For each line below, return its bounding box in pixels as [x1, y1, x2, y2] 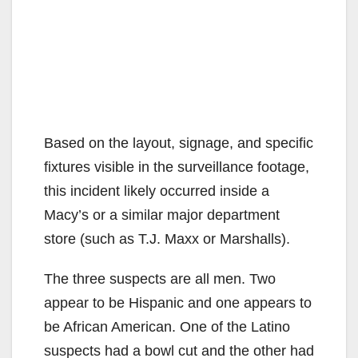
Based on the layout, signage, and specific [44, 134, 313, 151]
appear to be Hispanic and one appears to [44, 294, 312, 311]
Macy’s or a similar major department [44, 206, 280, 223]
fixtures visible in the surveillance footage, [44, 158, 309, 175]
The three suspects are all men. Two [44, 270, 276, 287]
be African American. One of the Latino [44, 318, 290, 335]
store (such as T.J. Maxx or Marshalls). [44, 230, 290, 247]
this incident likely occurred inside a [44, 182, 269, 199]
